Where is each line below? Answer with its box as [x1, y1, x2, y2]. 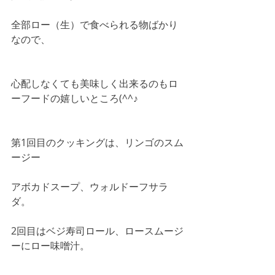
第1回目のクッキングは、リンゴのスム [11, 136, 184, 150]
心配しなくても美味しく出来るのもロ [11, 77, 178, 91]
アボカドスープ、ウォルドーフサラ [11, 180, 168, 194]
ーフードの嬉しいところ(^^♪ [11, 91, 138, 106]
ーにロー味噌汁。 [11, 239, 90, 253]
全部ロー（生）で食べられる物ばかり [11, 18, 178, 32]
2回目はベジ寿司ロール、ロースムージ [11, 224, 184, 238]
